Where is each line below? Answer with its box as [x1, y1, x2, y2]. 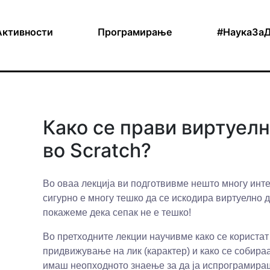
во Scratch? [42, 139, 151, 162]
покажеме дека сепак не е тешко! [42, 207, 191, 218]
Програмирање [97, 26, 172, 39]
